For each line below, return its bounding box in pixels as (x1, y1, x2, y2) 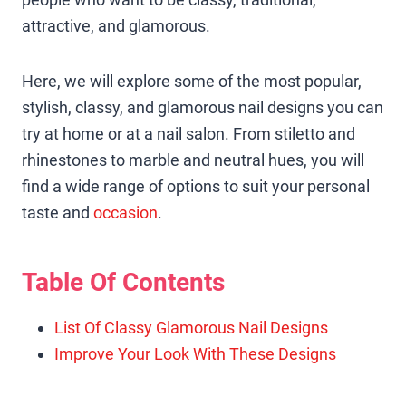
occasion (93, 202, 158, 222)
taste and (22, 202, 93, 222)
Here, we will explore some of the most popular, (22, 71, 362, 91)
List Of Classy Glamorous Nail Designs (54, 317, 328, 337)
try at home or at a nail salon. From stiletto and (22, 123, 355, 143)
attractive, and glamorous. (22, 15, 210, 35)
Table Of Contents (22, 266, 225, 297)
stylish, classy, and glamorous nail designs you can (22, 97, 383, 117)
